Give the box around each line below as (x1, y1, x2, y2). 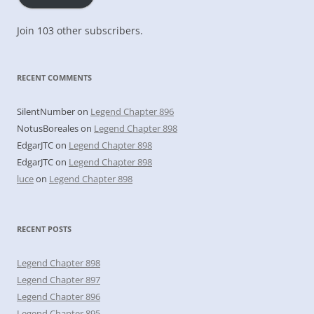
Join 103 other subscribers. (17, 23, 143, 37)
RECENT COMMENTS (17, 71, 92, 83)
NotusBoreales (17, 121, 78, 135)
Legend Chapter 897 (17, 273, 100, 286)
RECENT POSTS (17, 223, 71, 234)
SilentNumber (17, 104, 75, 118)
